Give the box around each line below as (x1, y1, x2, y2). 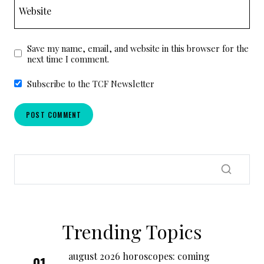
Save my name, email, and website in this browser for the (27, 42, 249, 54)
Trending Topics (62, 218, 202, 244)
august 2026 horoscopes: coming (68, 249, 210, 262)
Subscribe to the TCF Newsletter (27, 77, 154, 90)
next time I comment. (27, 52, 109, 65)
